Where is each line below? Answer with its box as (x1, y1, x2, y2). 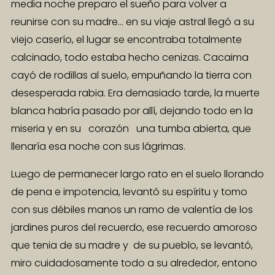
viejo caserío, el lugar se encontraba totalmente (11, 32, 242, 47)
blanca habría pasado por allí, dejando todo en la (11, 103, 253, 118)
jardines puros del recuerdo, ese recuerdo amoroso (11, 220, 257, 235)
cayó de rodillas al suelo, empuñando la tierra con (11, 68, 252, 82)
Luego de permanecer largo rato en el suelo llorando (11, 167, 264, 182)
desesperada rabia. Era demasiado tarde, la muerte (11, 85, 260, 100)
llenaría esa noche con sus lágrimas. (11, 139, 185, 153)
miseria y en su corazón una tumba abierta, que (11, 121, 251, 136)
